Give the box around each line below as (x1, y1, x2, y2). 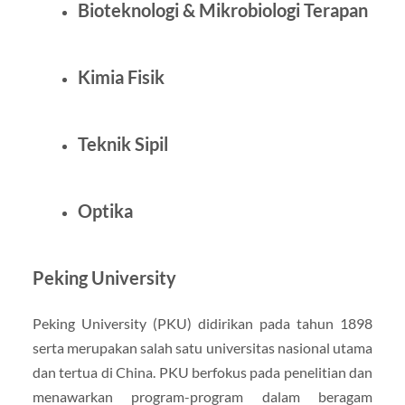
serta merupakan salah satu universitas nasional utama (32, 338, 373, 356)
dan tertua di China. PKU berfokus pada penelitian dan (32, 363, 373, 381)
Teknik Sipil (77, 132, 168, 155)
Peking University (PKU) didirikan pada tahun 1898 (32, 314, 373, 332)
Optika (77, 199, 133, 221)
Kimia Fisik (77, 65, 165, 88)
